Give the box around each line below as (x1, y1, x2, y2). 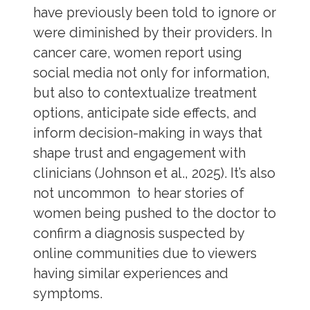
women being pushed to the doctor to (33, 206, 276, 222)
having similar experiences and (33, 266, 228, 282)
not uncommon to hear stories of (33, 185, 244, 202)
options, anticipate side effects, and (33, 105, 257, 122)
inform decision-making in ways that (33, 125, 262, 142)
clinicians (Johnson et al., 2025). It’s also (33, 165, 275, 182)
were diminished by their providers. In (33, 25, 272, 42)
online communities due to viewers (33, 246, 257, 262)
